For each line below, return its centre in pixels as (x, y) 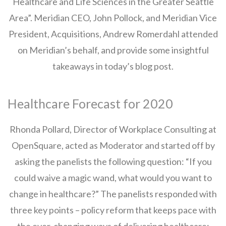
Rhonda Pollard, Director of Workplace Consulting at (113, 129)
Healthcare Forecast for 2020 (90, 103)
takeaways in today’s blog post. (113, 66)
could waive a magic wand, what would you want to (113, 178)
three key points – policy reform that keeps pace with (113, 210)
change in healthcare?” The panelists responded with (113, 194)
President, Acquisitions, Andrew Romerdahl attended (113, 34)
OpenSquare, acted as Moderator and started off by (113, 145)
